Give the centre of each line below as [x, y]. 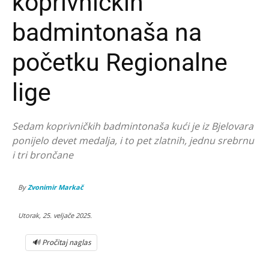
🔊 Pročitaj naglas [61, 242]
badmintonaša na [107, 32]
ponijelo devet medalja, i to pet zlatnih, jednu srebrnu [133, 140]
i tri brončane [43, 155]
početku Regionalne [120, 62]
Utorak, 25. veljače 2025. [55, 215]
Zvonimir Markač [56, 187]
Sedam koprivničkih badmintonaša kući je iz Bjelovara [133, 126]
